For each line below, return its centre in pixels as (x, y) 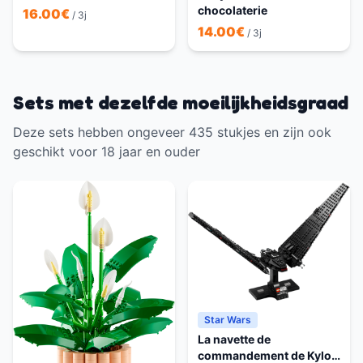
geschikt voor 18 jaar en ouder (107, 152)
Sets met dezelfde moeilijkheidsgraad (181, 103)
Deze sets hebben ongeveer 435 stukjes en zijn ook (172, 132)
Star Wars (228, 320)
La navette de (234, 340)
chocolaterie (233, 11)
